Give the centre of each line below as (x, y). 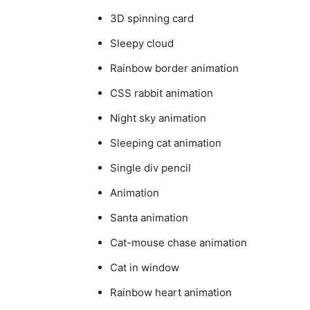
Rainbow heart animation (171, 292)
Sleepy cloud (142, 43)
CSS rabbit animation (162, 93)
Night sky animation (158, 118)
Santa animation (149, 217)
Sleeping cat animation (166, 143)
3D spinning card (152, 18)
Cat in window (145, 267)
